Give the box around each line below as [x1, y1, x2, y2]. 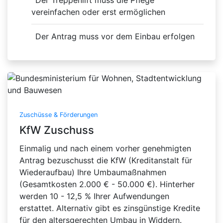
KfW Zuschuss [19, 123, 94, 137]
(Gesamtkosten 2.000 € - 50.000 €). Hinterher [19, 179, 195, 190]
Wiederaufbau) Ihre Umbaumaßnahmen [19, 167, 166, 178]
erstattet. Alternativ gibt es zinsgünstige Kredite [19, 203, 200, 214]
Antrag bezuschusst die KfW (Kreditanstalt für [19, 155, 192, 166]
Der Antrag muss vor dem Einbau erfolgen [35, 31, 195, 42]
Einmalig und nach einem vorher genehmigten [19, 143, 191, 154]
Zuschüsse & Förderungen [19, 111, 98, 119]
